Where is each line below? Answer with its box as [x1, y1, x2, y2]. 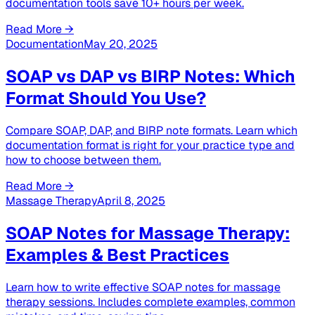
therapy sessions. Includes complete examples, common [6, 294, 295, 309]
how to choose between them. [6, 152, 161, 167]
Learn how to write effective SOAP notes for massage [6, 279, 281, 295]
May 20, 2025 [84, 36, 157, 51]
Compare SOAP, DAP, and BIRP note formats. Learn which [6, 122, 297, 138]
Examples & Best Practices [6, 243, 229, 266]
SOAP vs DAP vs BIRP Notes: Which [6, 65, 295, 87]
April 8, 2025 [97, 193, 165, 208]
